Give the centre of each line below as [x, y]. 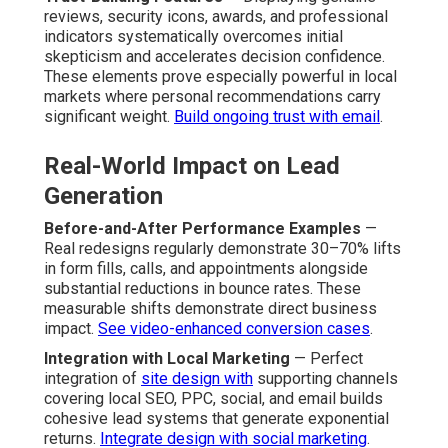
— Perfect [326, 358]
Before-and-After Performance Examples [202, 228]
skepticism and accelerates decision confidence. [214, 56]
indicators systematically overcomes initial [193, 36]
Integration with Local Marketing [167, 358]
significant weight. [109, 116]
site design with [197, 378]
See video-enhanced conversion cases [234, 328]
